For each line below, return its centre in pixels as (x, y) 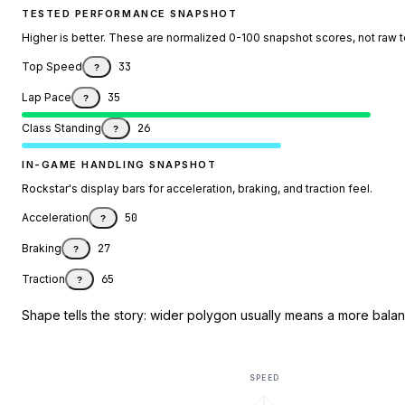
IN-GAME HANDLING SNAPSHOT (119, 165)
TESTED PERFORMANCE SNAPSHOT (130, 14)
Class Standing (61, 128)
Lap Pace (47, 98)
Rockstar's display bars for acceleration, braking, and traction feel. (197, 189)
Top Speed (52, 67)
